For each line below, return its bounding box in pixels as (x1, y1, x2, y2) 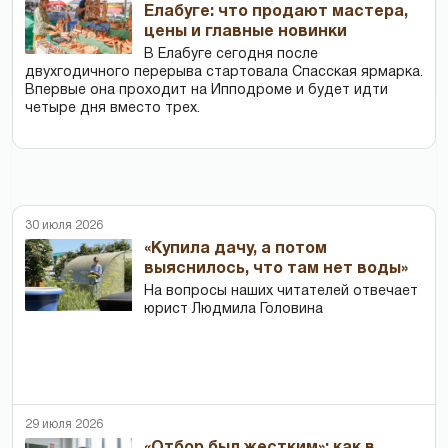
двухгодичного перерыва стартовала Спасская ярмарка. (25, 66, 423, 80)
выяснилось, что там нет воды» (144, 262, 409, 277)
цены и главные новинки (144, 25, 348, 40)
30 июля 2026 (25, 220, 103, 232)
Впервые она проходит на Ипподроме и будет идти (25, 84, 388, 98)
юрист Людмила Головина (144, 303, 324, 317)
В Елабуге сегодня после (144, 48, 319, 62)
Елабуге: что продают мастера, (144, 5, 409, 20)
